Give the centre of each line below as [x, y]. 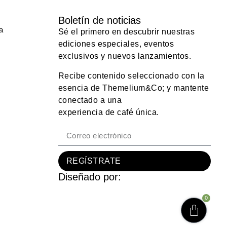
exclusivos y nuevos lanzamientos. [125, 56]
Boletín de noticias [99, 21]
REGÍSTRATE [93, 161]
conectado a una [90, 100]
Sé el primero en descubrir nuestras [126, 32]
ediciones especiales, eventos [116, 44]
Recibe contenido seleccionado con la [131, 75]
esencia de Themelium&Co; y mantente [134, 88]
